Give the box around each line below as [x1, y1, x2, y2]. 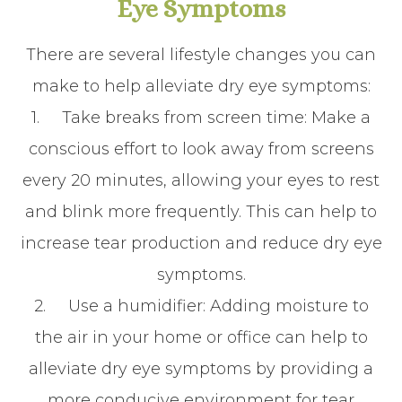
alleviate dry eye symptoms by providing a [29, 359, 373, 379]
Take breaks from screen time [62, 108, 304, 127]
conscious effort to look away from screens [28, 139, 374, 159]
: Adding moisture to [202, 296, 369, 316]
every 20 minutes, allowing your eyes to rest [22, 170, 380, 190]
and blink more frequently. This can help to [25, 202, 377, 222]
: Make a [304, 108, 371, 127]
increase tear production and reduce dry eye [20, 233, 382, 253]
